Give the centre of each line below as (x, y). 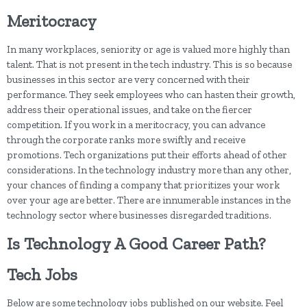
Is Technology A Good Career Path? (136, 244)
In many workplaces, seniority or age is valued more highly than (148, 50)
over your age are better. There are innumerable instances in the (149, 200)
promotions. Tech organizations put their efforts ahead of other (147, 155)
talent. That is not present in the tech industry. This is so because (149, 65)
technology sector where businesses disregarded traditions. (139, 216)
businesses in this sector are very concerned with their (128, 80)
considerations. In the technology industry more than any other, (149, 170)
